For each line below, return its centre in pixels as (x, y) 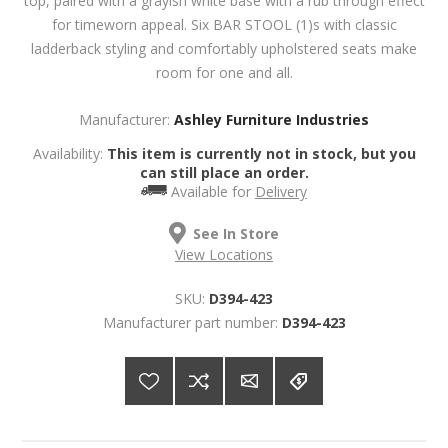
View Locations (224, 254)
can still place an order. (224, 173)
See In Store (236, 233)
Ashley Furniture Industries (271, 120)
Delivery (280, 192)
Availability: (67, 154)
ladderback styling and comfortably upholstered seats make (224, 49)
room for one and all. (224, 73)
